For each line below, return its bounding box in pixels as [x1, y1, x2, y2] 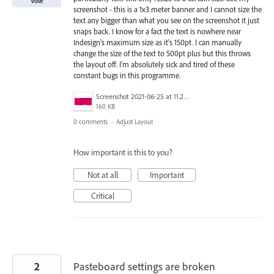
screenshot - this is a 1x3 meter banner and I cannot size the [73, 4, 262, 14]
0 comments [73, 117, 108, 126]
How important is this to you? [73, 146, 172, 158]
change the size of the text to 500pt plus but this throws [73, 48, 251, 58]
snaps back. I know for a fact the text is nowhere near [73, 26, 241, 36]
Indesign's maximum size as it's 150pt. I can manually [73, 37, 242, 47]
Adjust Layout [116, 117, 153, 126]
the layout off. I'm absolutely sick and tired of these [73, 59, 235, 69]
